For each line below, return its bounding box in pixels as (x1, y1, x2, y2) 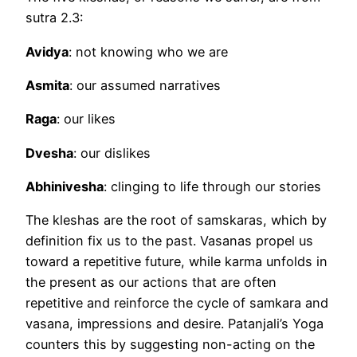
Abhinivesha (25, 178, 104, 194)
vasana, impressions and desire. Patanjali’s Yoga (25, 316, 324, 332)
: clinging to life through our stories (104, 178, 325, 194)
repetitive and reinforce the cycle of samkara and (25, 295, 328, 312)
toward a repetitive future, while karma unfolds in (25, 253, 328, 270)
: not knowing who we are (69, 43, 228, 60)
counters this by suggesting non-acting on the (25, 336, 315, 353)
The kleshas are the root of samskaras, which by (25, 212, 327, 229)
